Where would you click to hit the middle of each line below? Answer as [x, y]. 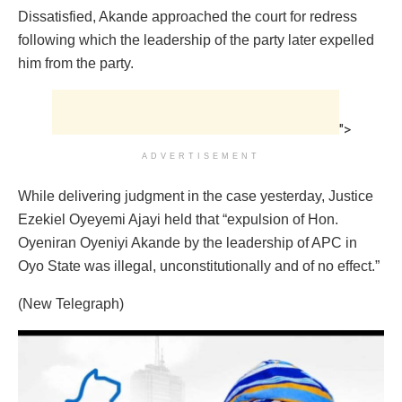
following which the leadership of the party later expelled [196, 40]
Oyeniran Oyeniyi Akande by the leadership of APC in [188, 243]
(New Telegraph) [71, 304]
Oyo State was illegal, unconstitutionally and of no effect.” [199, 267]
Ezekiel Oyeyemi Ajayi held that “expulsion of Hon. [178, 220]
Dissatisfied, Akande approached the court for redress [188, 17]
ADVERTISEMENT [201, 157]
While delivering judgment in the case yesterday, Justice [196, 197]
